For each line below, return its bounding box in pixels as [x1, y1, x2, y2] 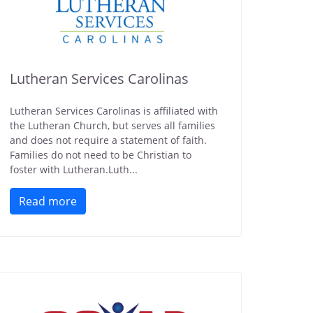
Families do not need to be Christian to [10, 148, 191, 161]
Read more [19, 194, 77, 209]
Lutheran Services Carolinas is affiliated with [10, 104, 218, 117]
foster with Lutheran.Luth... [10, 163, 138, 176]
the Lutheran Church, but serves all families [10, 119, 215, 132]
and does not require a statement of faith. [10, 133, 207, 147]
